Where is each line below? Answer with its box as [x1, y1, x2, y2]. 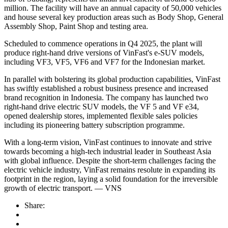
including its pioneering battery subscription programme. [4, 121, 185, 130]
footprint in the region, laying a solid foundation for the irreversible [4, 175, 218, 184]
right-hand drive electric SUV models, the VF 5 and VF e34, [4, 102, 199, 111]
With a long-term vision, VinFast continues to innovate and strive [4, 138, 212, 147]
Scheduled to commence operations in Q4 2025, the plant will [4, 39, 202, 48]
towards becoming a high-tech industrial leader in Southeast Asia [4, 147, 211, 156]
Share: [24, 201, 45, 210]
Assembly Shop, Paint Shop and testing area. [4, 22, 148, 31]
